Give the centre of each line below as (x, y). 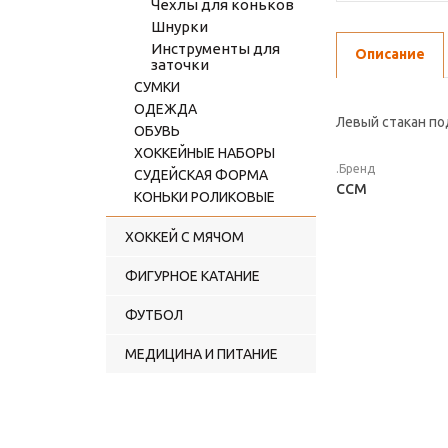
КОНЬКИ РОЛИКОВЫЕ (204, 197)
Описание (390, 54)
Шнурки (179, 26)
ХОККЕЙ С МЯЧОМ (184, 237)
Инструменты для (215, 48)
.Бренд (355, 168)
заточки (180, 64)
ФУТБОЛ (154, 315)
